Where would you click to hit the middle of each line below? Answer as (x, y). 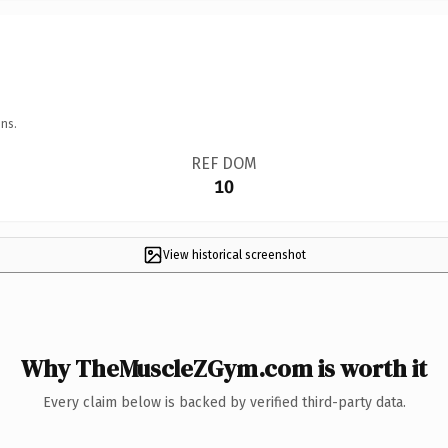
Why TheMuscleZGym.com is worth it (224, 368)
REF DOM (223, 163)
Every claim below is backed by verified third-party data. (224, 402)
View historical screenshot (234, 254)
